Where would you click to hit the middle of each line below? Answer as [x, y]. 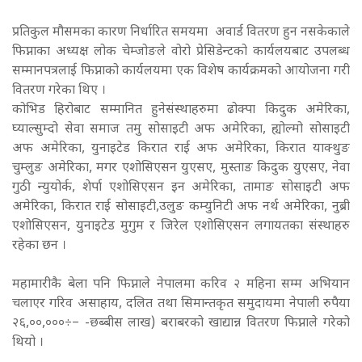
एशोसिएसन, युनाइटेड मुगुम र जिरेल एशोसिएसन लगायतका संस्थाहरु [181, 226]
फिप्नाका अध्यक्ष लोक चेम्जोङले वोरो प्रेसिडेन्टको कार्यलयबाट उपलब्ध [181, 52]
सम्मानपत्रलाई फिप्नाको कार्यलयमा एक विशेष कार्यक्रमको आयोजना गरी [181, 71]
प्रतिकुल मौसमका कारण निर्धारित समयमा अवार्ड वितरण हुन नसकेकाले [181, 32]
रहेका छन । [41, 246]
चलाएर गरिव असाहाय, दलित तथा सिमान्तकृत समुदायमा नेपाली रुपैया [181, 304]
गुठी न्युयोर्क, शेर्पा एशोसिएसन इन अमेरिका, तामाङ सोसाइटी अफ [181, 187]
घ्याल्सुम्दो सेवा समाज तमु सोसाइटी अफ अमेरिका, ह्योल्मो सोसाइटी [181, 129]
